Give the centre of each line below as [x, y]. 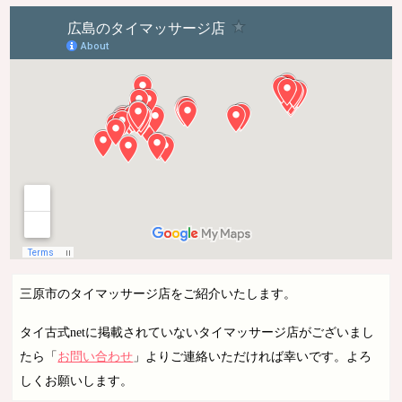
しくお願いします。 [77, 381]
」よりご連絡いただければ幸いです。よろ [253, 357]
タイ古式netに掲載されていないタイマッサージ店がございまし [197, 332]
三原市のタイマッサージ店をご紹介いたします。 [158, 294]
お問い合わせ [96, 357]
